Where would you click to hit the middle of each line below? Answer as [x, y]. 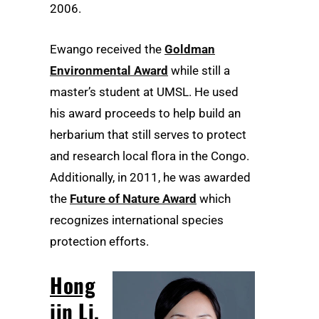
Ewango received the [107, 49]
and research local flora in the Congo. [150, 156]
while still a [199, 70]
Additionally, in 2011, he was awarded [150, 177]
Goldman [190, 49]
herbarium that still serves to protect [148, 134]
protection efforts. [99, 241]
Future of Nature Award [133, 198]
